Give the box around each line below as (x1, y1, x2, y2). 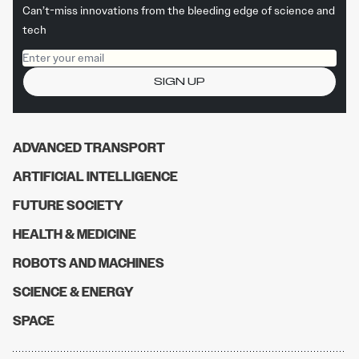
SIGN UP (154, 75, 205, 88)
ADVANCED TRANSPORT (13, 140, 165, 155)
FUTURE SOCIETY (13, 198, 123, 213)
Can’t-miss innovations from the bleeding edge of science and (22, 4, 335, 18)
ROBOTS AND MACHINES (13, 256, 164, 271)
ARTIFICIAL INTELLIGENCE (13, 169, 178, 184)
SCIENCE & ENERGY (13, 284, 134, 300)
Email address (22, 50, 93, 66)
